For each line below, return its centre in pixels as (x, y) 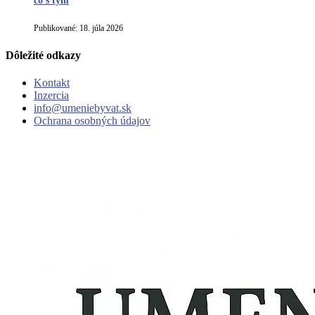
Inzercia (51, 95)
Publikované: (56, 28)
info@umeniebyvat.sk (83, 108)
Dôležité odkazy (43, 55)
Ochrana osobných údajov (92, 120)
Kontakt (52, 82)
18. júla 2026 (100, 28)
